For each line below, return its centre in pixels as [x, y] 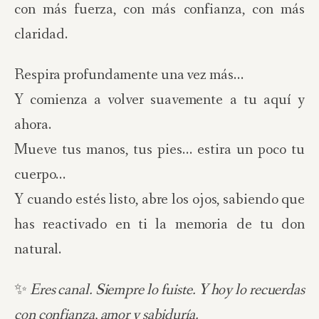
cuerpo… [40, 175]
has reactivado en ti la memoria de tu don [159, 225]
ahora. [33, 125]
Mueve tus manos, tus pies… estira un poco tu [159, 150]
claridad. [41, 35]
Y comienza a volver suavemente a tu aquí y [159, 100]
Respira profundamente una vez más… [129, 75]
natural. [38, 250]
